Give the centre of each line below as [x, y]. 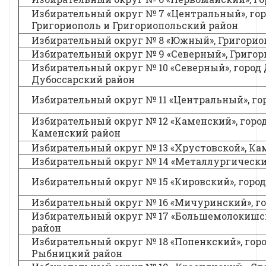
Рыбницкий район [77, 253]
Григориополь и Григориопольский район [135, 25]
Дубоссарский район [83, 79]
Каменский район [76, 133]
